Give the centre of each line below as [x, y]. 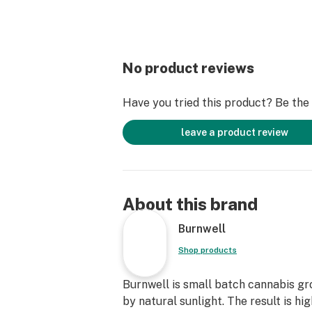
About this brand [190, 204]
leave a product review [235, 132]
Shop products [208, 250]
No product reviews [188, 68]
